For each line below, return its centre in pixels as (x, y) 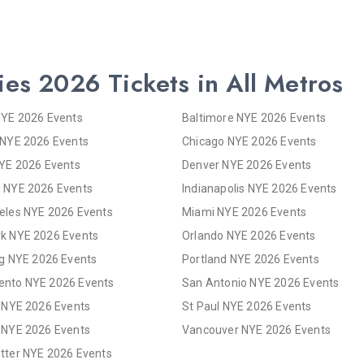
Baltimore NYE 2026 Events (254, 118)
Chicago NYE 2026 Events (249, 142)
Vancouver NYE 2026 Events (256, 330)
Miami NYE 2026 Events (245, 212)
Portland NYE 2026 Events (251, 260)
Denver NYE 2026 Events (247, 165)
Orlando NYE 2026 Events (249, 236)
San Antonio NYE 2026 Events (261, 283)
